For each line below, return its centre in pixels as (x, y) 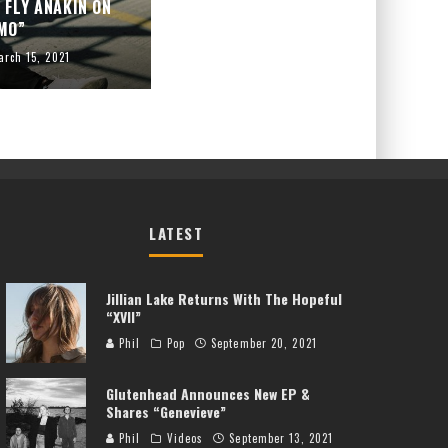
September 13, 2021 (281, 438)
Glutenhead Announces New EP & (208, 393)
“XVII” (123, 316)
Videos (185, 438)
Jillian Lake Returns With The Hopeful (224, 298)
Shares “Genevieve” (166, 411)
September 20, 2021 (264, 343)
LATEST (176, 232)
